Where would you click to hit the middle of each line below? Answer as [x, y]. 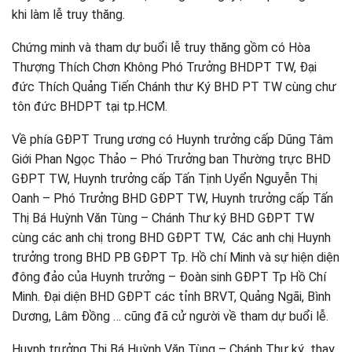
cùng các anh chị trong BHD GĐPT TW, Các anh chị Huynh [171, 238]
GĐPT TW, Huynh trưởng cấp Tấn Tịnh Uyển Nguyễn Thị [165, 179]
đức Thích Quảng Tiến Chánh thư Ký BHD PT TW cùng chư [174, 87]
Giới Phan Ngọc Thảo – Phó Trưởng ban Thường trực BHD [171, 159]
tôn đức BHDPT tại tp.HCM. [90, 106]
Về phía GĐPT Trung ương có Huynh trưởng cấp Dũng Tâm [172, 139]
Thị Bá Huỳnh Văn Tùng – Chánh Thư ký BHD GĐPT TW [163, 218]
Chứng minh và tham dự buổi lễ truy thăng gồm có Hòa [161, 48]
